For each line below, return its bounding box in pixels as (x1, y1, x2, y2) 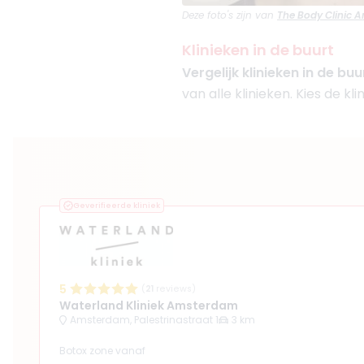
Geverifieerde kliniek (73, 200, 160, 210)
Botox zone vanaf (59, 343, 145, 357)
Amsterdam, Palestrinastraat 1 (70, 313, 219, 327)
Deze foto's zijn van (182, 8, 274, 22)
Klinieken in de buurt (182, 40, 334, 60)
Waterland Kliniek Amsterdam (59, 297, 238, 314)
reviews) (154, 283, 196, 295)
